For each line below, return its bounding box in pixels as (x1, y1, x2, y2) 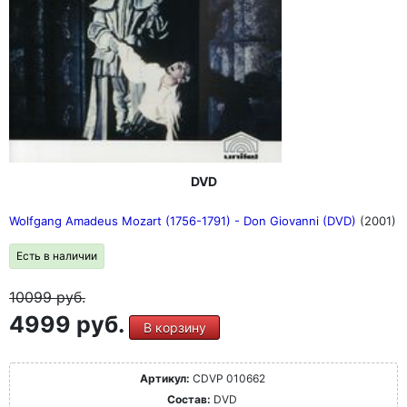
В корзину (143, 320, 206, 336)
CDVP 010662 (189, 372, 265, 386)
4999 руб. (9, 311, 129, 339)
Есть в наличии (16, 249, 97, 263)
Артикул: (139, 372, 190, 386)
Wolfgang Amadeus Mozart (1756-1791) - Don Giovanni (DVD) (9, 213, 360, 229)
